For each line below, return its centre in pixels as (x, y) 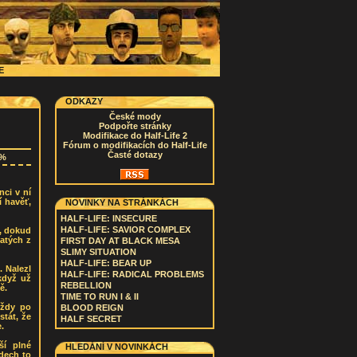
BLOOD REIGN (92, 308)
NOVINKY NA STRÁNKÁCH (122, 202)
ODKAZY (84, 101)
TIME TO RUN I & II (100, 296)
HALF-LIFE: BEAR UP (106, 263)
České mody (135, 116)
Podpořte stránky (135, 126)
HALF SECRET (91, 319)
